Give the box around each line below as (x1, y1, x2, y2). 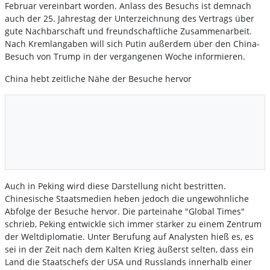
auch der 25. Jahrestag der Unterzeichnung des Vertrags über (5, 13, 254, 25)
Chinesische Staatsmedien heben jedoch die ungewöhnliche (5, 193, 249, 205)
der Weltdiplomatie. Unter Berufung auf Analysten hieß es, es (5, 231, 254, 243)
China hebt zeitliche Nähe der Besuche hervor (5, 73, 192, 85)
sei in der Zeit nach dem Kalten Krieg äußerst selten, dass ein (5, 243, 254, 256)
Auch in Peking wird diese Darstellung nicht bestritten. (5, 180, 226, 192)
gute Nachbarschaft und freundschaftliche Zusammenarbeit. (5, 25, 252, 37)
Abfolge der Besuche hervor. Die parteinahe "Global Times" (5, 206, 245, 218)
